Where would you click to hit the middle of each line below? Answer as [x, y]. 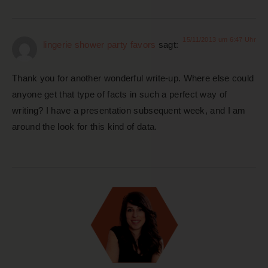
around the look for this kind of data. [85, 127]
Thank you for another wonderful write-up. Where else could [133, 78]
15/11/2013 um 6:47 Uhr [219, 39]
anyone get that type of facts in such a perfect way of [120, 95]
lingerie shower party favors [100, 44]
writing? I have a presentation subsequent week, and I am [129, 111]
